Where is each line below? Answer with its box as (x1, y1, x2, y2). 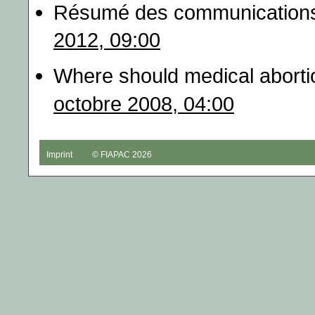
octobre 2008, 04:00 (53, 92, 234, 115)
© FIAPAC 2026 (92, 150, 152, 160)
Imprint (46, 150, 72, 160)
